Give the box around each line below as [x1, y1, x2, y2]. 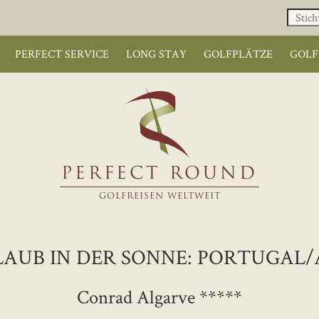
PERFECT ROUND [61, 166, 258, 183]
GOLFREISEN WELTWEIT [98, 192, 221, 201]
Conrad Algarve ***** [77, 284, 242, 309]
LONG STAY [125, 46, 187, 61]
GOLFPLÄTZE [203, 46, 273, 61]
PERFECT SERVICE [14, 46, 109, 61]
